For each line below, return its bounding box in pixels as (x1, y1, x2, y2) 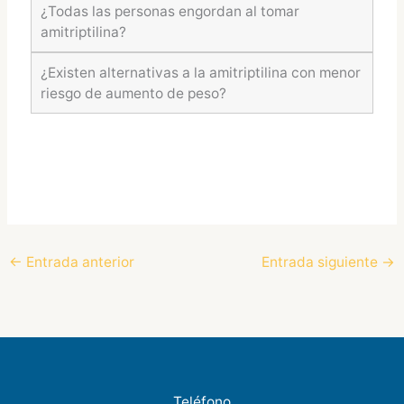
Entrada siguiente (261, 253, 381, 271)
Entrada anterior (23, 253, 135, 271)
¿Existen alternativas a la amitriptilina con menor (40, 63, 361, 81)
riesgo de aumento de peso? (40, 84, 226, 102)
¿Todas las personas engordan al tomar (40, 2, 299, 20)
